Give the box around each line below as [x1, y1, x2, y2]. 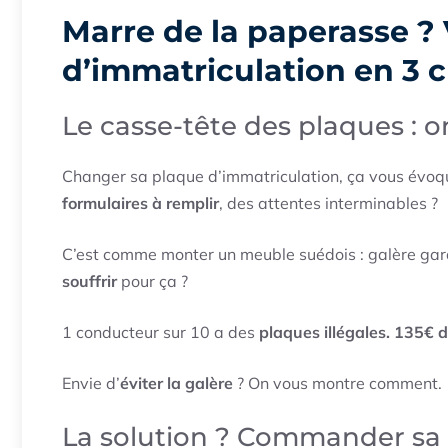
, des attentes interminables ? [219, 193, 438, 214]
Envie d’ [62, 373, 120, 394]
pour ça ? [117, 271, 188, 292]
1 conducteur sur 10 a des [62, 322, 259, 343]
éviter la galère [120, 373, 233, 394]
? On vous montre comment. [233, 373, 442, 394]
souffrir [62, 271, 117, 292]
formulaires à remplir [62, 193, 219, 214]
